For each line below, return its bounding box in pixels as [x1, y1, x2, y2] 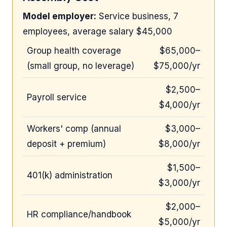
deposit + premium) [27, 138, 106, 149]
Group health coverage [27, 45, 121, 56]
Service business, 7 [96, 11, 178, 21]
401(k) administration [27, 170, 112, 180]
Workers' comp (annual [27, 123, 121, 134]
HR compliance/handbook [27, 209, 131, 219]
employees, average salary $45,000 [23, 26, 172, 36]
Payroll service [27, 92, 87, 102]
